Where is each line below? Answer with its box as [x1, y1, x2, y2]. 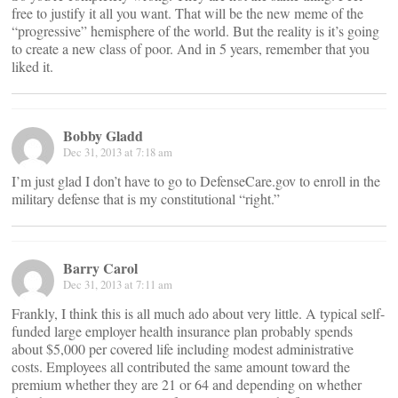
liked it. [12, 57, 53, 76]
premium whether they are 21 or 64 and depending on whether [12, 375, 362, 394]
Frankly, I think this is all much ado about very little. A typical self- [12, 304, 385, 322]
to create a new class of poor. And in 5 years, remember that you [12, 39, 370, 58]
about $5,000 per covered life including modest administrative [12, 339, 354, 358]
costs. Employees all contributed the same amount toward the [12, 357, 350, 376]
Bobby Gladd [63, 125, 143, 146]
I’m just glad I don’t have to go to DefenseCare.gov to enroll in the [12, 171, 380, 190]
